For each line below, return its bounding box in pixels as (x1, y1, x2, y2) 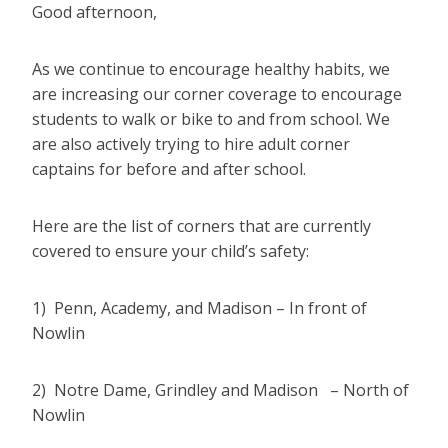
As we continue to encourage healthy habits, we (32, 58, 390, 81)
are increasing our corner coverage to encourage (32, 83, 402, 106)
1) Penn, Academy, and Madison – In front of (32, 297, 367, 320)
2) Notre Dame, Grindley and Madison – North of (32, 379, 409, 402)
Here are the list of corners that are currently (32, 215, 371, 238)
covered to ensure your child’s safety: (32, 240, 309, 263)
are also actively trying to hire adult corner (32, 133, 350, 156)
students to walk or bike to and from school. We (32, 108, 390, 131)
